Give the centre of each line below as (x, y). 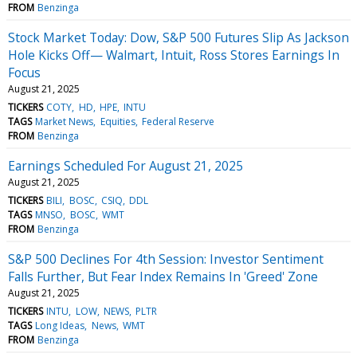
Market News (65, 121)
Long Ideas (60, 325)
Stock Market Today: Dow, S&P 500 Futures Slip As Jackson (178, 37)
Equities (118, 121)
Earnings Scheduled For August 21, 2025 (126, 165)
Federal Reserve (178, 121)
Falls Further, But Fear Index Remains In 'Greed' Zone (163, 276)
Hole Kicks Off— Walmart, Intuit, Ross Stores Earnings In (174, 55)
